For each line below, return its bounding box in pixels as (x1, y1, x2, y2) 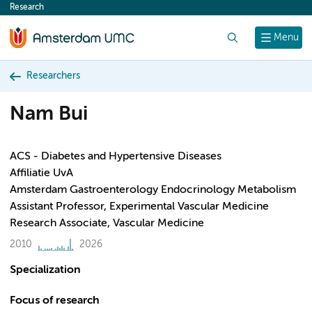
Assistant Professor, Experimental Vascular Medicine (10, 201, 269, 212)
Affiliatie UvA (10, 168, 73, 179)
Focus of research (10, 295, 100, 306)
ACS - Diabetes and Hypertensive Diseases (10, 151, 221, 162)
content (17, 6, 56, 17)
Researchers (26, 71, 80, 81)
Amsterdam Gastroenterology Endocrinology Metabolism (10, 185, 296, 196)
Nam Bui (10, 104, 88, 125)
